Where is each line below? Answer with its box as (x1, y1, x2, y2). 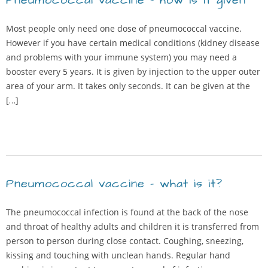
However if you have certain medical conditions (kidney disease (6, 37, 260, 48)
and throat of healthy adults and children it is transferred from (6, 221, 259, 232)
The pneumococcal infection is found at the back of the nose (6, 206, 248, 218)
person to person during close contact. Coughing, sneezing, (6, 235, 243, 246)
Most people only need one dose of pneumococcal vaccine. (6, 23, 242, 34)
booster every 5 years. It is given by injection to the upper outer (6, 66, 260, 77)
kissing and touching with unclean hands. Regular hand (6, 249, 230, 261)
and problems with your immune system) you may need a (6, 51, 237, 63)
